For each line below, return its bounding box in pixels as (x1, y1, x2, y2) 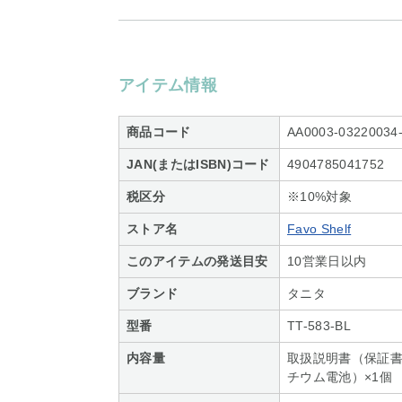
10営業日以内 (287, 254, 367, 268)
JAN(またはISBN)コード (127, 157, 270, 171)
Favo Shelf (287, 222, 352, 236)
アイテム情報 (118, 76, 217, 94)
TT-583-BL (287, 319, 351, 333)
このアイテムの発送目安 (127, 254, 268, 268)
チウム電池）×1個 (287, 370, 392, 384)
